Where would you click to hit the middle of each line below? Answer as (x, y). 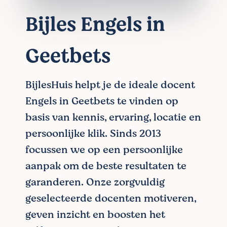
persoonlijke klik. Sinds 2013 (93, 134)
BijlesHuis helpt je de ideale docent (110, 85)
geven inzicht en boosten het (95, 215)
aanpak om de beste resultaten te (106, 166)
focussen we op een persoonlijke (104, 150)
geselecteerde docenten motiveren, (111, 198)
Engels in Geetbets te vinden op (102, 101)
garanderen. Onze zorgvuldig (95, 182)
